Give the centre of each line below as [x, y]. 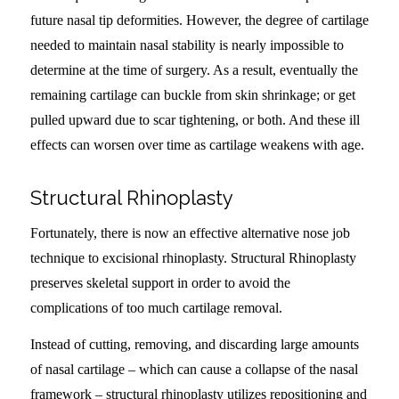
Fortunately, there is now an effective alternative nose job [190, 232]
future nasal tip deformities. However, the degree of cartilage [199, 20]
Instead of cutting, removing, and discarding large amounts [194, 345]
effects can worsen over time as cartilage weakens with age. [197, 144]
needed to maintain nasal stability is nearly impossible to [187, 45]
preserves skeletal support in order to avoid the [160, 282]
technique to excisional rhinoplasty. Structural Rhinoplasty [193, 257]
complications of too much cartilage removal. [156, 307]
